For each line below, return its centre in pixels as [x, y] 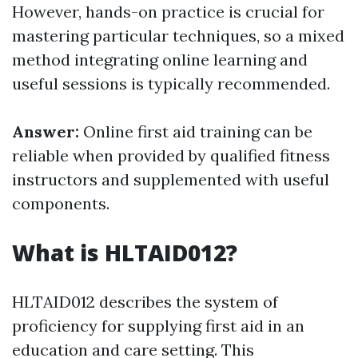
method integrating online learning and [160, 60]
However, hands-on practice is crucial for [168, 12]
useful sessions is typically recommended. [171, 84]
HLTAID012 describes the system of [145, 302]
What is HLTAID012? [125, 253]
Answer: [48, 132]
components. [61, 204]
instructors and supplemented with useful [171, 180]
